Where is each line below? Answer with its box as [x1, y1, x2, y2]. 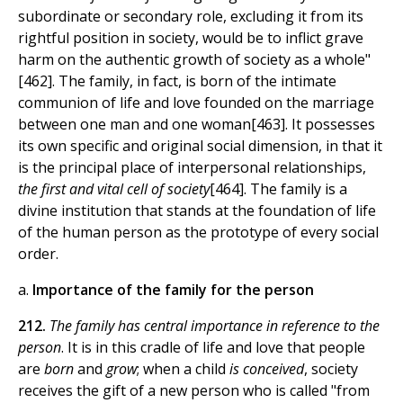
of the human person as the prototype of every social [18, 222, 379, 243]
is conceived [229, 359, 304, 380]
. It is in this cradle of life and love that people [61, 337, 365, 358]
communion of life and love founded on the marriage [18, 93, 374, 113]
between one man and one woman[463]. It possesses [18, 114, 375, 135]
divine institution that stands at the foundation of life [18, 201, 376, 221]
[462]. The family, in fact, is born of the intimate [18, 71, 336, 92]
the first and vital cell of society [18, 179, 210, 200]
